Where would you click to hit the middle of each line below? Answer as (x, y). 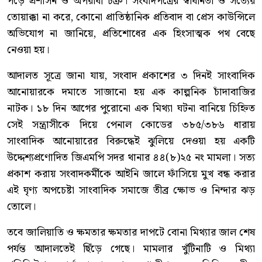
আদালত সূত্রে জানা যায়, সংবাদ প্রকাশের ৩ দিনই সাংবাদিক (131, 76)
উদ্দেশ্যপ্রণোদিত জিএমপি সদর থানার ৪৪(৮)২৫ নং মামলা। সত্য (131, 158)
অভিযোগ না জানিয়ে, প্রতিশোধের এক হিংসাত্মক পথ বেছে (131, 34)
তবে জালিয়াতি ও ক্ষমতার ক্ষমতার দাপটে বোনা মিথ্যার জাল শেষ (131, 233)
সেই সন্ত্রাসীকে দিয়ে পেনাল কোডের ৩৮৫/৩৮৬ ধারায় (131, 125)
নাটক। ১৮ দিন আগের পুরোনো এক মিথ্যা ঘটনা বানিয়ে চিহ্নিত (131, 109)
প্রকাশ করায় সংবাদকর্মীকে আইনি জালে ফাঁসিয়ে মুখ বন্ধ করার (131, 174)
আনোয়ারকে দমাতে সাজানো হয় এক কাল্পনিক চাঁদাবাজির (131, 92)
